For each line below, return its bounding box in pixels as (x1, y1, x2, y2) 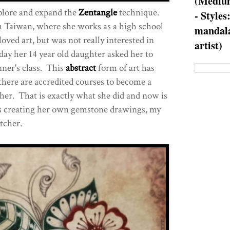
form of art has (95, 61, 155, 74)
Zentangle (78, 6, 117, 19)
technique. (117, 6, 159, 19)
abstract (65, 61, 96, 74)
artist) (195, 38, 222, 53)
